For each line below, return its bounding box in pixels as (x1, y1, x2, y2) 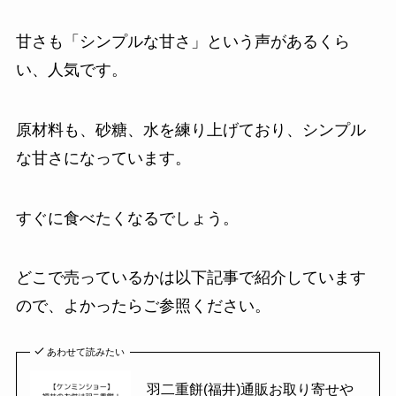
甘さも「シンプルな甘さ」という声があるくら (15, 32, 350, 50)
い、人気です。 (15, 60, 127, 79)
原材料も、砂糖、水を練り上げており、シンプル (15, 120, 366, 139)
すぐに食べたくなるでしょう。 (15, 209, 239, 227)
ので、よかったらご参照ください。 (15, 297, 270, 316)
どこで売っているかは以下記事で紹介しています (15, 269, 366, 287)
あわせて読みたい (47, 346, 126, 358)
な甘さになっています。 (15, 148, 191, 167)
